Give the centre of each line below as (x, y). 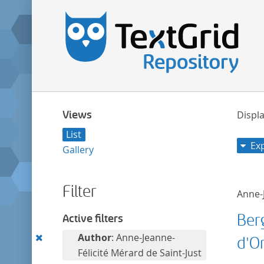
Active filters (93, 218)
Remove (65, 237)
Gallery (78, 149)
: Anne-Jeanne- (143, 237)
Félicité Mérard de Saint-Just (139, 253)
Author (94, 237)
